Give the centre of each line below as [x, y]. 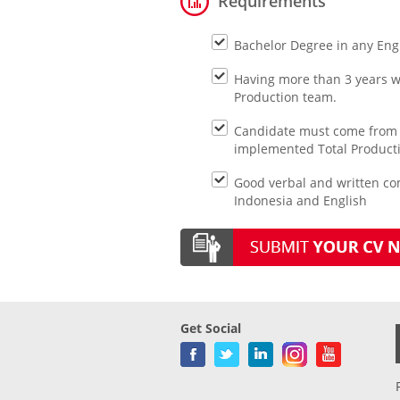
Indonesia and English [300, 200]
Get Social [211, 329]
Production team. [285, 97]
